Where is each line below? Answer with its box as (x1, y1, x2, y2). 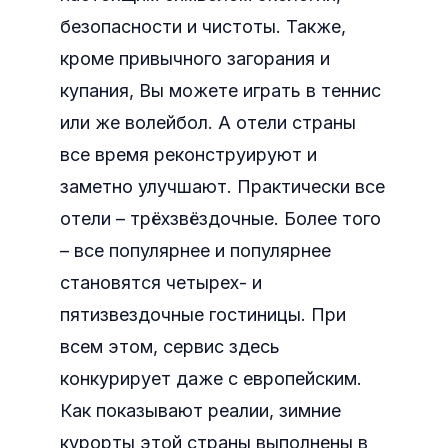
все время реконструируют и (60, 144, 317, 165)
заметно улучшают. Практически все (60, 176, 385, 197)
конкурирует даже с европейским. (60, 368, 362, 389)
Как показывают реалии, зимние (60, 400, 341, 421)
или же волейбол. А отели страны (60, 112, 356, 133)
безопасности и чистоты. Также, (60, 16, 346, 37)
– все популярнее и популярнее (60, 240, 331, 261)
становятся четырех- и (60, 272, 262, 293)
